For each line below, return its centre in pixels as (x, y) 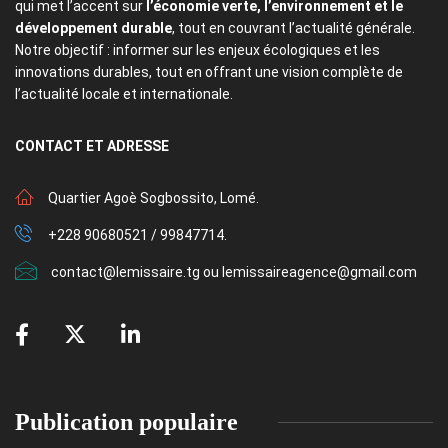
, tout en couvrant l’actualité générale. (293, 28)
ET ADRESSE (127, 146)
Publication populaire (126, 422)
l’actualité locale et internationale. (127, 94)
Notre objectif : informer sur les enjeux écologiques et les (197, 50)
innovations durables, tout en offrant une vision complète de (209, 72)
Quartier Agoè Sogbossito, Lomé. (153, 198)
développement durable (93, 28)
